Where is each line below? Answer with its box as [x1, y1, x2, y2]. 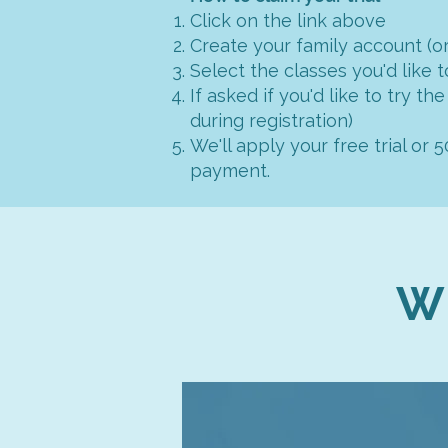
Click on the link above [190, 10, 386, 31]
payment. [190, 160, 270, 181]
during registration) [190, 110, 353, 131]
